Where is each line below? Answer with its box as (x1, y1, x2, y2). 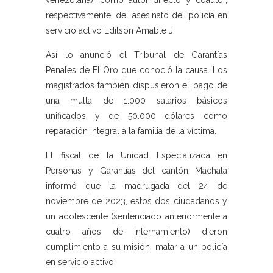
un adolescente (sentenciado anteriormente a (46, 211, 227, 222)
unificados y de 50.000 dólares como (46, 111, 227, 121)
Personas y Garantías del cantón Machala (46, 166, 227, 176)
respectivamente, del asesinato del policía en (46, 10, 227, 21)
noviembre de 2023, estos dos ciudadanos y (46, 196, 227, 207)
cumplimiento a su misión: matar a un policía (46, 242, 227, 252)
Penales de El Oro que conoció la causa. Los (46, 65, 227, 76)
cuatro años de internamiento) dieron (46, 227, 227, 237)
